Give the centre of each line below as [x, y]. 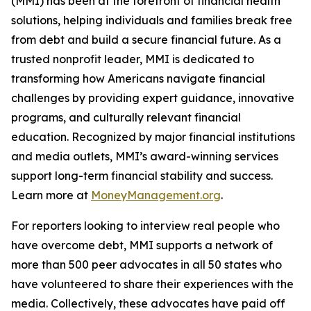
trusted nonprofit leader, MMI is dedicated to [133, 59]
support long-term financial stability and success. [142, 176]
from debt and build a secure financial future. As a [146, 40]
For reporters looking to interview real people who [145, 226]
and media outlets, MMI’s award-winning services [145, 156]
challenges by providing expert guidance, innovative [153, 98]
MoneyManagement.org [156, 195]
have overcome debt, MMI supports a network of [142, 245]
